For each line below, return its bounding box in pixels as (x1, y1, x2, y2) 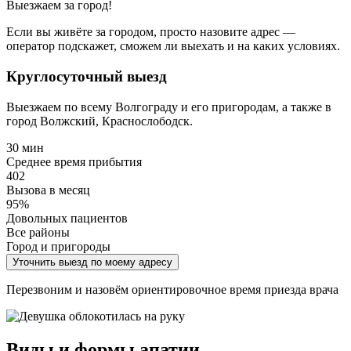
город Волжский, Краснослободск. (6, 114, 193, 128)
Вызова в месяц (6, 183, 90, 197)
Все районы (6, 225, 70, 239)
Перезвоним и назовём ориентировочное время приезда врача (6, 282, 338, 296)
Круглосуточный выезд (6, 68, 167, 85)
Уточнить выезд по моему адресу (13, 255, 172, 268)
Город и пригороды (6, 239, 110, 253)
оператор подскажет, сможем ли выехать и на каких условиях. (6, 39, 340, 53)
